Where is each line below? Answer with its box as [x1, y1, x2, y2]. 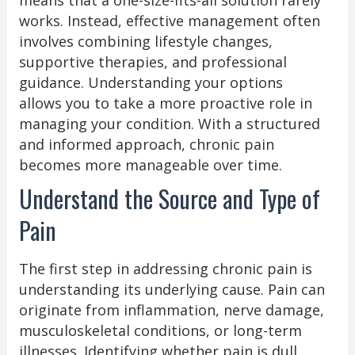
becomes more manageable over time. [18, 155, 282, 174]
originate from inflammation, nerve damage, [18, 300, 324, 319]
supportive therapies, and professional [18, 52, 287, 71]
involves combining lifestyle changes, [18, 31, 273, 51]
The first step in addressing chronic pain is [18, 258, 312, 278]
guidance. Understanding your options [18, 72, 283, 92]
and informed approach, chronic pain [18, 134, 274, 154]
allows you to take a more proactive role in [18, 93, 312, 113]
